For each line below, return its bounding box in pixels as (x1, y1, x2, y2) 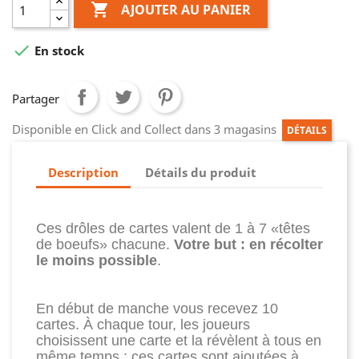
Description (48, 163, 119, 180)
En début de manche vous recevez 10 (36, 301, 278, 317)
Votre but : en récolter (174, 236, 323, 252)
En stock (31, 42, 84, 59)
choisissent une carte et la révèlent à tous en (36, 333, 321, 349)
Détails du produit (145, 163, 257, 180)
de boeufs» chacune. (36, 236, 174, 252)
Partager (12, 91, 59, 107)
